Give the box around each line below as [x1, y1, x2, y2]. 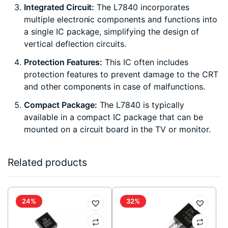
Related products [8, 156, 87, 168]
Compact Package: [24, 100, 97, 110]
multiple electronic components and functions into [24, 14, 217, 24]
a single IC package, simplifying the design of [24, 26, 199, 37]
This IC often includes [102, 57, 188, 67]
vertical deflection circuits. [24, 39, 127, 49]
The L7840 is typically [97, 100, 184, 110]
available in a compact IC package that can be [24, 112, 203, 122]
